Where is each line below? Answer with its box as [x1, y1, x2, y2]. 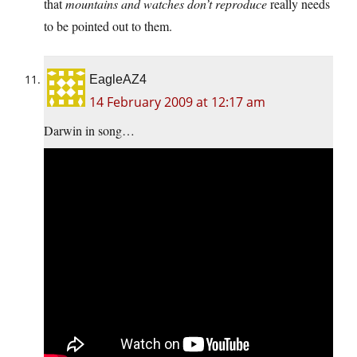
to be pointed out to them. [44, 18, 172, 35]
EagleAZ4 [89, 73, 147, 87]
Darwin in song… [44, 122, 135, 139]
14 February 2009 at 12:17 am [89, 93, 265, 112]
